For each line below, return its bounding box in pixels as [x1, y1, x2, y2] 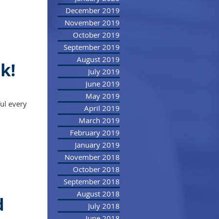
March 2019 [79, 115, 120, 125]
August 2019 [77, 54, 120, 64]
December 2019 [66, 5, 120, 15]
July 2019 [88, 66, 120, 76]
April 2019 [84, 103, 120, 113]
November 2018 [65, 152, 120, 162]
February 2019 [70, 128, 120, 137]
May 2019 [86, 91, 120, 101]
